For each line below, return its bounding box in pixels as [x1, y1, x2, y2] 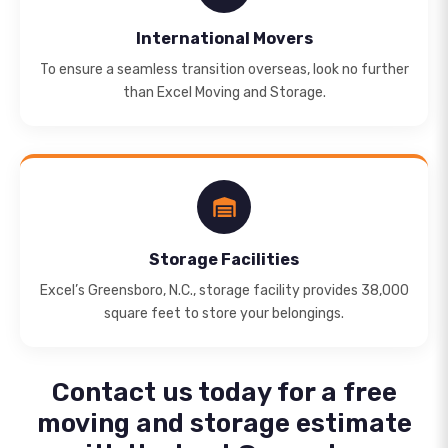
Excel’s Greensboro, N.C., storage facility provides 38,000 [39, 282, 409, 299]
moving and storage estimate [36, 408, 412, 439]
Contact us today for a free [51, 377, 397, 408]
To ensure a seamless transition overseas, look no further [39, 61, 409, 78]
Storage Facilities [149, 250, 299, 269]
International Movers [135, 29, 313, 48]
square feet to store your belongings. [104, 305, 344, 322]
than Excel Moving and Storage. [122, 84, 326, 101]
